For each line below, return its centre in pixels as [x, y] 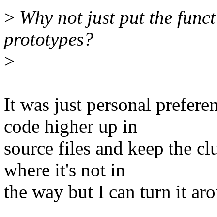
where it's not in [65, 170]
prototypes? [49, 39]
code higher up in [71, 126]
